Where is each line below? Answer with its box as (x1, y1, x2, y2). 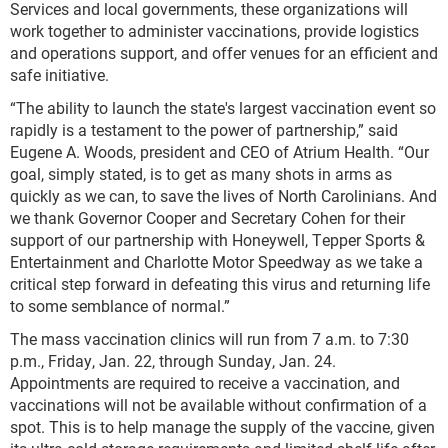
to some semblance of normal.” (10, 295, 230, 317)
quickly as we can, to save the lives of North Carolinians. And (10, 185, 437, 207)
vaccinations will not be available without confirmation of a (10, 394, 427, 416)
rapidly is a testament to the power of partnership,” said (10, 119, 398, 141)
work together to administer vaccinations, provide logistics (10, 20, 419, 42)
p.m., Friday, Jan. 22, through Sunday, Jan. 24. (10, 350, 336, 372)
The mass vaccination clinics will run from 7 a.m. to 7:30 (10, 328, 409, 350)
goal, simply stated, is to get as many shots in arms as (10, 163, 392, 185)
